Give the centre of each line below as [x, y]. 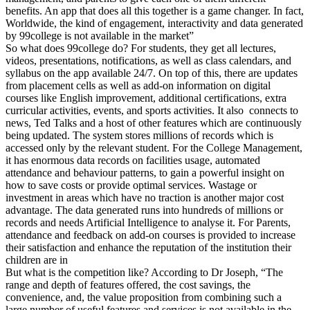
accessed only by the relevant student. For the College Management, [154, 147]
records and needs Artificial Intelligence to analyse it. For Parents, [148, 222]
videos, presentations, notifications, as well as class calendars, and [148, 60]
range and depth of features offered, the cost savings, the [128, 284]
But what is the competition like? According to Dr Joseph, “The [144, 272]
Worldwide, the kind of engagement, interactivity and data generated [154, 23]
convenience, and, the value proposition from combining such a [144, 297]
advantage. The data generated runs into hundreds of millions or [144, 210]
